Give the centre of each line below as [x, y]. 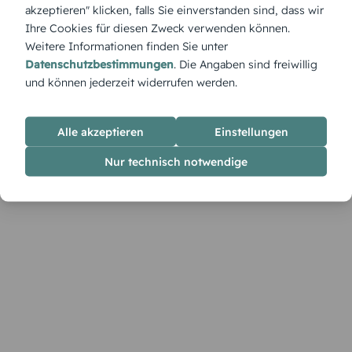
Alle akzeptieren [101, 132]
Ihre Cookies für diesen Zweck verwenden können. [158, 28]
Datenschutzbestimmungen [99, 64]
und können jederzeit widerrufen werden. [131, 82]
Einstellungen [251, 132]
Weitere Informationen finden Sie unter [126, 46]
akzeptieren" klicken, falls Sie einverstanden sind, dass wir [174, 10]
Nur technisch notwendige [176, 161]
